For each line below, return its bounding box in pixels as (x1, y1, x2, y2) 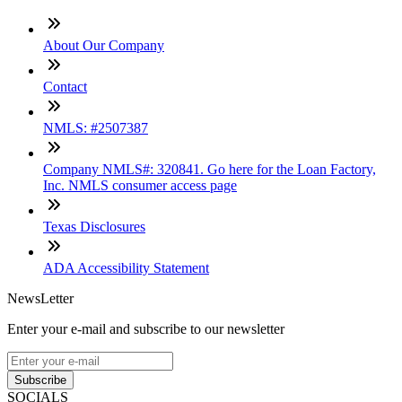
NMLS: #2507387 (43, 119, 148, 135)
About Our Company (43, 37, 164, 53)
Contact (43, 78, 87, 94)
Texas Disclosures (43, 218, 145, 234)
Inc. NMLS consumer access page (43, 177, 237, 193)
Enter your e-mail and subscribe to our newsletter (7, 320, 284, 336)
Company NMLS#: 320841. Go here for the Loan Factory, (43, 161, 376, 177)
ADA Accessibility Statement (43, 259, 209, 275)
